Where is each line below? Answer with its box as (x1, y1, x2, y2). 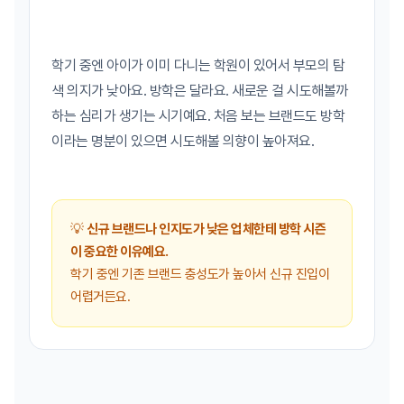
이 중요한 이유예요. (70, 243, 169, 261)
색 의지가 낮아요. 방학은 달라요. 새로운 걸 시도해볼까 (51, 82, 348, 100)
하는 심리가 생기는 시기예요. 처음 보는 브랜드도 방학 (51, 107, 344, 125)
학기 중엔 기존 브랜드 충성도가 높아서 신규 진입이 (70, 266, 329, 283)
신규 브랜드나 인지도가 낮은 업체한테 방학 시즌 (87, 221, 326, 238)
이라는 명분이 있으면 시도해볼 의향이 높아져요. (51, 133, 314, 151)
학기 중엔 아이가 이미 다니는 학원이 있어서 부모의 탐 (51, 57, 344, 75)
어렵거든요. (70, 289, 130, 306)
